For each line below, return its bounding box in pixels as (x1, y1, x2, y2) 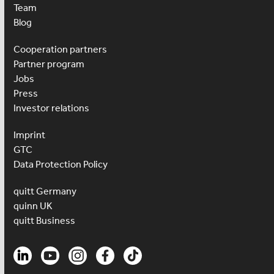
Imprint (13, 128, 46, 141)
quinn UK (13, 199, 53, 212)
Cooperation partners (13, 43, 108, 55)
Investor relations (13, 102, 90, 114)
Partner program (13, 57, 85, 70)
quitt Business (13, 214, 76, 226)
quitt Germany (13, 185, 77, 197)
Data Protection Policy (13, 158, 108, 170)
